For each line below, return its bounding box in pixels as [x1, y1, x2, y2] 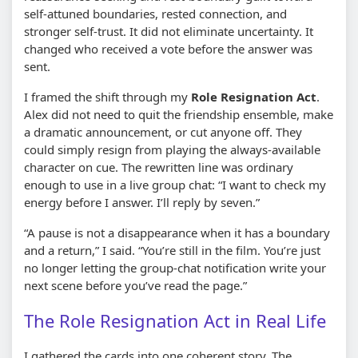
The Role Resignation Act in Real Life [24, 308, 326, 332]
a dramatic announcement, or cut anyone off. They [24, 123, 302, 140]
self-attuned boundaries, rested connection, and [24, 5, 287, 22]
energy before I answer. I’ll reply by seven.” [24, 193, 260, 210]
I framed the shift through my [24, 88, 191, 105]
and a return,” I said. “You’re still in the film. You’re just [24, 241, 320, 258]
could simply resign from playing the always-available [24, 141, 320, 157]
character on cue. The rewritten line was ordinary [24, 158, 293, 175]
